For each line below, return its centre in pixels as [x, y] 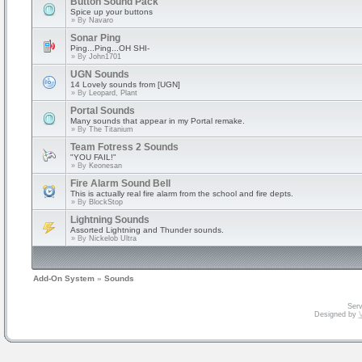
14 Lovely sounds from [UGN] [125, 84]
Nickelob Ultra [113, 238]
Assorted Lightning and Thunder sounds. [147, 230]
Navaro [101, 20]
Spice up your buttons [112, 12]
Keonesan [105, 166]
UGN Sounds [100, 74]
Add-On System [64, 278]
